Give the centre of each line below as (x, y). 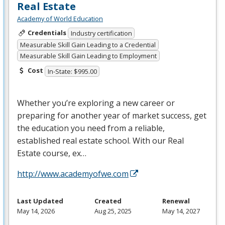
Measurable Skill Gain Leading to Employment (88, 56)
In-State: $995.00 (72, 71)
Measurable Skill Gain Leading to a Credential (88, 44)
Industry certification (101, 33)
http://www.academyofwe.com (73, 174)
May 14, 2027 (181, 211)
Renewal (176, 201)
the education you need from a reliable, (91, 128)
